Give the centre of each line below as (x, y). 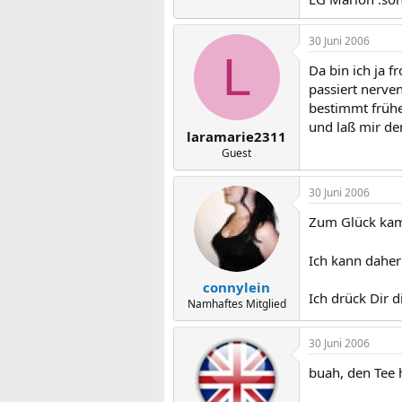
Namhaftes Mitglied (236, 304)
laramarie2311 (236, 136)
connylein (236, 287)
